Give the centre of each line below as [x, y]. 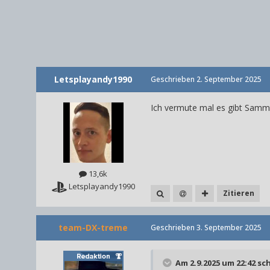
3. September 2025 [229, 227]
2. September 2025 [229, 80]
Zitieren [238, 193]
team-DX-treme [93, 227]
